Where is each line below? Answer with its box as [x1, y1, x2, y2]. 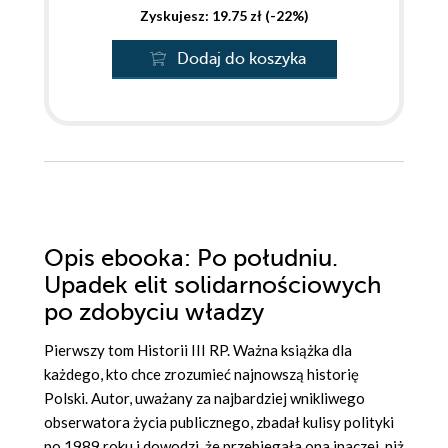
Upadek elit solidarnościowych [44, 272, 381, 300]
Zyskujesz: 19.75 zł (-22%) [139, 7, 309, 25]
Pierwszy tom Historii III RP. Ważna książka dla [44, 341, 352, 360]
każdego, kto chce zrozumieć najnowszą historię [44, 365, 359, 384]
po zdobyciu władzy [44, 299, 264, 327]
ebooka [101, 245, 184, 273]
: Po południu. [184, 245, 338, 273]
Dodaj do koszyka [176, 50, 306, 69]
